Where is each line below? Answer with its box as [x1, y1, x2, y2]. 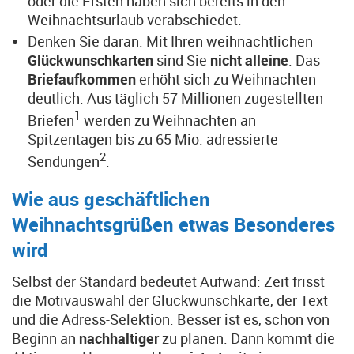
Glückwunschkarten [28, 51, 156, 70]
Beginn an [12, 329, 79, 348]
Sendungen [28, 152, 100, 171]
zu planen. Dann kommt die [162, 329, 335, 348]
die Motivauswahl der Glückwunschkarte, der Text [12, 291, 328, 310]
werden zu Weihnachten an [81, 111, 256, 130]
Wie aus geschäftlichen [12, 186, 210, 212]
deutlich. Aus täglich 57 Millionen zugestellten [28, 88, 323, 107]
